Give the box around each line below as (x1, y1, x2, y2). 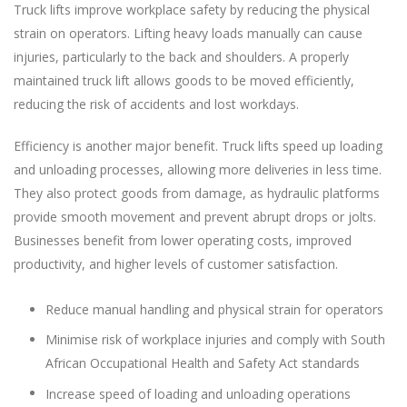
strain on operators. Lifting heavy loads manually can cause (14, 25, 362, 43)
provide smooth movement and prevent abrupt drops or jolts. (14, 208, 376, 226)
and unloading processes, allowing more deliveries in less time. (14, 161, 382, 179)
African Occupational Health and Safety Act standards (45, 354, 360, 372)
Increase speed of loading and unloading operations (45, 384, 351, 402)
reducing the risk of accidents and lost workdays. (14, 95, 299, 114)
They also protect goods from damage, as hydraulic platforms (14, 184, 380, 203)
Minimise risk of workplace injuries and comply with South (45, 331, 385, 349)
